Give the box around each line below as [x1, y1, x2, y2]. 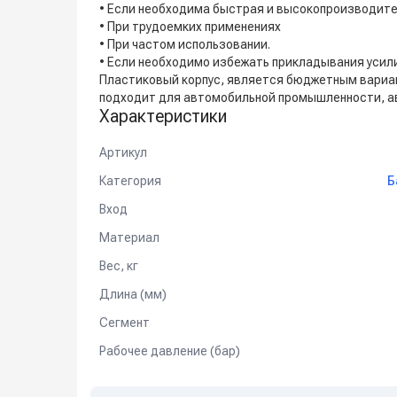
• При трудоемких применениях [99, 19, 281, 34]
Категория [99, 173, 161, 188]
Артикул [99, 144, 147, 160]
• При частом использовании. [99, 37, 270, 51]
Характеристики [99, 105, 227, 127]
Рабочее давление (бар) [99, 343, 240, 358]
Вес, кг [99, 258, 138, 273]
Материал [99, 230, 160, 245]
